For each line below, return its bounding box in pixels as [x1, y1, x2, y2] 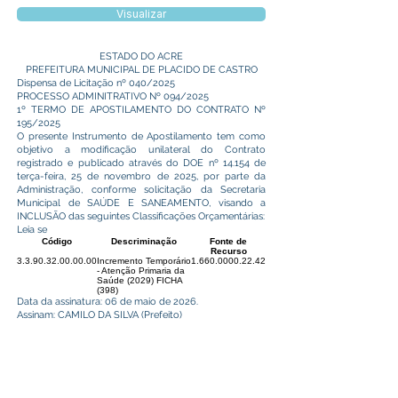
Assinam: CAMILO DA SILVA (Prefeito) [17, 309, 182, 321]
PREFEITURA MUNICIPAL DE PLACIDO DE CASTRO [25, 64, 258, 76]
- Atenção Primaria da [97, 266, 185, 275]
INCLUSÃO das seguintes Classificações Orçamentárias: [17, 211, 265, 222]
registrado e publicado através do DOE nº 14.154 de [17, 157, 266, 169]
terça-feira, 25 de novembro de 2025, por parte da [17, 171, 266, 182]
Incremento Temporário [97, 256, 191, 266]
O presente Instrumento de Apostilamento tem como [17, 131, 266, 142]
